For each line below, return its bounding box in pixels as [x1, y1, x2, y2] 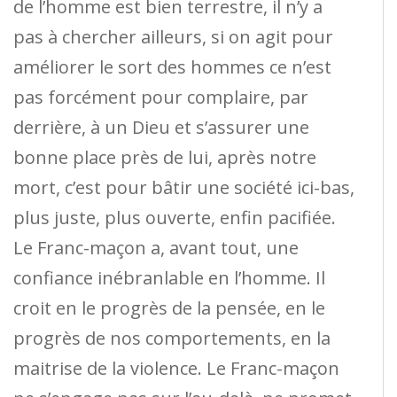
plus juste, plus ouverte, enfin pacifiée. [13, 205, 336, 230]
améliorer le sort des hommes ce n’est [13, 54, 331, 79]
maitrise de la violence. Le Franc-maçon [13, 355, 339, 380]
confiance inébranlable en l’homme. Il [13, 265, 325, 290]
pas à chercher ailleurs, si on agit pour [13, 24, 333, 49]
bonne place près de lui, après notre [13, 144, 316, 169]
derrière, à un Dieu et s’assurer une [13, 114, 309, 139]
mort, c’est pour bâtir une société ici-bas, [13, 175, 354, 199]
